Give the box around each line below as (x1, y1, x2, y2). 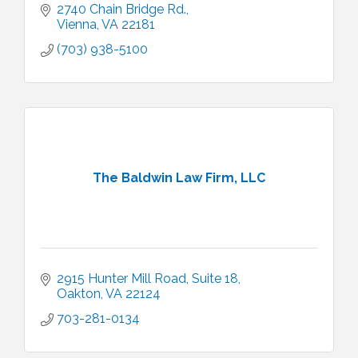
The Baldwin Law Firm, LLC (93, 169, 265, 185)
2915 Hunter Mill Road (57, 271, 186, 286)
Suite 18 (192, 271, 238, 286)
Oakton (57, 286, 101, 301)
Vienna (57, 17, 97, 32)
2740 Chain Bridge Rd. (57, 2, 186, 17)
